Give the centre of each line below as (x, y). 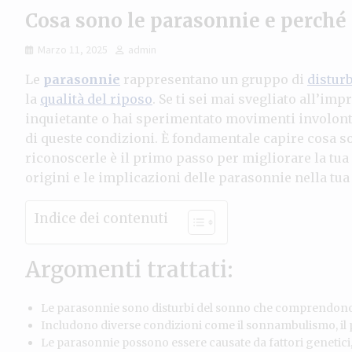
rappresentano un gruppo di (214, 79)
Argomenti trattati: (129, 269)
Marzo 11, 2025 (73, 49)
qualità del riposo (96, 99)
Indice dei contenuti (101, 219)
